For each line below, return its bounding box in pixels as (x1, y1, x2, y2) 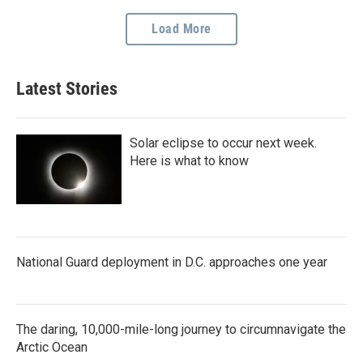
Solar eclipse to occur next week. (130, 135, 317, 151)
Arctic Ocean (16, 339, 88, 355)
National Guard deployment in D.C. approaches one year (16, 254, 327, 270)
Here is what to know (130, 152, 249, 169)
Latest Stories (16, 78, 117, 99)
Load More (152, 20, 211, 36)
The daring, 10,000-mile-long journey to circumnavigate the (16, 321, 346, 337)
